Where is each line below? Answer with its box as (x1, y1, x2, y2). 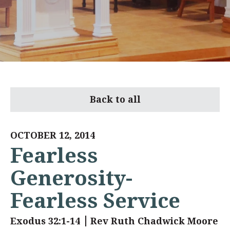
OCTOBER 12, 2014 (10, 130, 95, 141)
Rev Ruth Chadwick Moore (90, 216, 218, 226)
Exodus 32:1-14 (10, 216, 80, 226)
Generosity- (10, 166, 132, 190)
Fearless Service (10, 188, 180, 213)
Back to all (89, 94, 141, 105)
